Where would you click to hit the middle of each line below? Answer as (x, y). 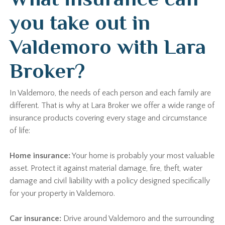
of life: (20, 131)
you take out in (80, 22)
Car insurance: (36, 218)
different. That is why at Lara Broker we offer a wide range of (112, 105)
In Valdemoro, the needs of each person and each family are (110, 93)
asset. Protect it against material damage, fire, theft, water (106, 168)
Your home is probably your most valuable (143, 156)
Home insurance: (40, 156)
